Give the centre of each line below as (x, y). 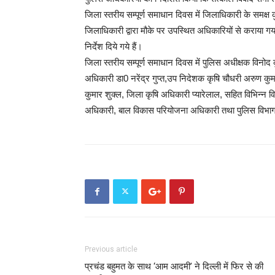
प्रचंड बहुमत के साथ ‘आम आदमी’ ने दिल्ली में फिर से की (174, 266)
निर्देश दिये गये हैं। (114, 46)
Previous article (111, 249)
